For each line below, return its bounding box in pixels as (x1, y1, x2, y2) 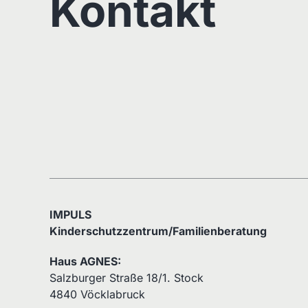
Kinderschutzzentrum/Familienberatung (49, 223, 267, 238)
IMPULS (49, 207, 91, 221)
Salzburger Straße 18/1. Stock (49, 270, 203, 285)
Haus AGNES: (49, 254, 121, 268)
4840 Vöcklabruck (49, 287, 145, 301)
